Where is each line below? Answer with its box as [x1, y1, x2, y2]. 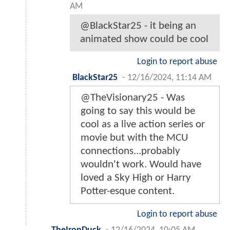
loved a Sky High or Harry [81, 172, 191, 184]
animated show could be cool [80, 34, 208, 45]
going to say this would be [81, 106, 195, 117]
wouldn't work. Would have [81, 159, 201, 170]
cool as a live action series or [81, 119, 205, 130]
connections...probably [81, 146, 180, 157]
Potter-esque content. [81, 186, 175, 197]
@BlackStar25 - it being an [80, 21, 196, 32]
